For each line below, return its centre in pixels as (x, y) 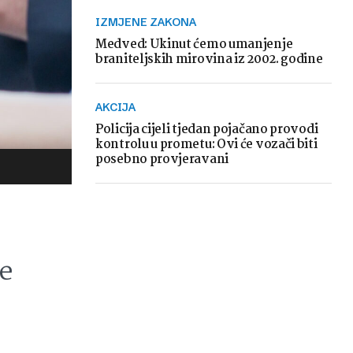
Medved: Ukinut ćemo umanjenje (194, 45)
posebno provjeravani (162, 160)
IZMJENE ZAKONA (148, 22)
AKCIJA (119, 107)
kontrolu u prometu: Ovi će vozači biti (206, 145)
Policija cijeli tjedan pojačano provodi (207, 130)
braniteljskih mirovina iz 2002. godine (209, 59)
